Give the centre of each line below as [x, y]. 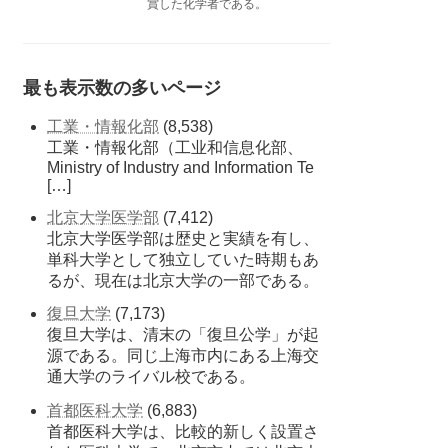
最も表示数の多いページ [122, 87]
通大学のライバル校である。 [151, 377]
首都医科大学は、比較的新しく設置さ [183, 432]
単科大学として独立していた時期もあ [183, 259]
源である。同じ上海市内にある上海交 [183, 356]
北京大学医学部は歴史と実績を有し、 [183, 238]
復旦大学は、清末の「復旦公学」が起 [183, 335]
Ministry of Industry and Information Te [181, 167]
